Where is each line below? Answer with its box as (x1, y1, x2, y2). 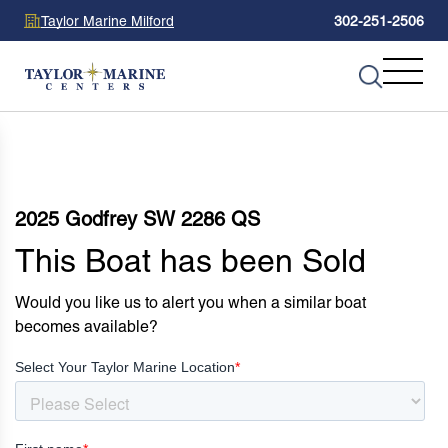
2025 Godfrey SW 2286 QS (15, 206, 260, 231)
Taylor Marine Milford (41, 12, 174, 29)
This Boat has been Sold (15, 241, 366, 279)
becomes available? (15, 316, 158, 336)
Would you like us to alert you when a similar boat (15, 292, 366, 312)
